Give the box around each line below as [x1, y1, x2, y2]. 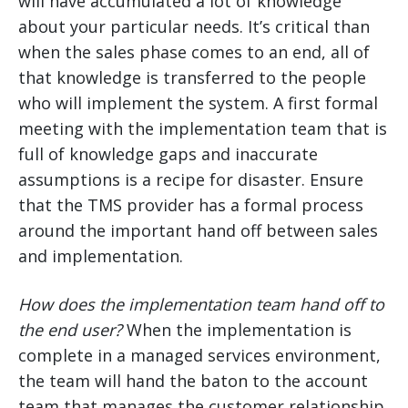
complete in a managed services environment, [18, 344, 381, 367]
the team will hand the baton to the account [18, 370, 368, 393]
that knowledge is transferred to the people [18, 66, 366, 89]
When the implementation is [122, 319, 352, 342]
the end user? [18, 319, 122, 342]
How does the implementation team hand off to [18, 293, 384, 316]
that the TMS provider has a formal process [18, 194, 363, 217]
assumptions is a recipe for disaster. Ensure [18, 168, 363, 191]
